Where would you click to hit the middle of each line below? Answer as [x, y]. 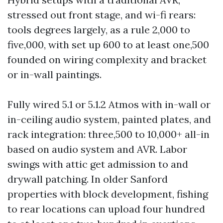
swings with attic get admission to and [98, 164]
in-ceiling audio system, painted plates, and [109, 119]
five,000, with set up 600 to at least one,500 [108, 45]
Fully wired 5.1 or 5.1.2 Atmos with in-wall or [109, 104]
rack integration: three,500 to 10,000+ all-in [109, 134]
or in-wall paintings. [55, 74]
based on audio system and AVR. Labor [97, 149]
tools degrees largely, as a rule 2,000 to [99, 30]
